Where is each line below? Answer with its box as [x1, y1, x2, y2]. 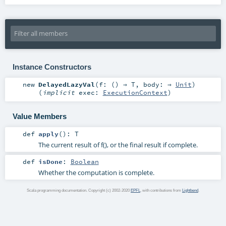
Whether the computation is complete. [38, 167, 154, 177]
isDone [38, 157, 63, 165]
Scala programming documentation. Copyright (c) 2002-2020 [27, 188, 131, 193]
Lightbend [182, 188, 198, 193]
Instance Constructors [12, 62, 91, 71]
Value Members [12, 111, 67, 121]
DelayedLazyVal [38, 80, 95, 89]
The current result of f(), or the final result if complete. [38, 140, 198, 150]
